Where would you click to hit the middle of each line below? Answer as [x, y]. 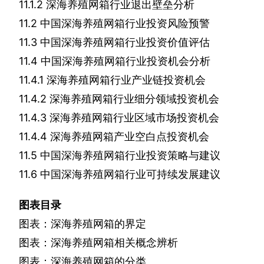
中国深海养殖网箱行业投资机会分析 [126, 61]
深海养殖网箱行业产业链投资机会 [126, 80]
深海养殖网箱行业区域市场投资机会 [134, 118]
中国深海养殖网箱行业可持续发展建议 [130, 174]
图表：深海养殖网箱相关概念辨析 [98, 243]
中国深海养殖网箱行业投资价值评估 [125, 42]
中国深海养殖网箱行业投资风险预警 [125, 24]
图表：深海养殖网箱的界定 [82, 224]
